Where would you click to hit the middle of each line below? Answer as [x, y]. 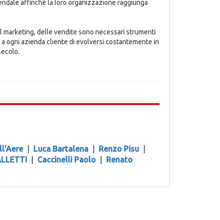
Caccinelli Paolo [66, 160]
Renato [119, 160]
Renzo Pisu [119, 149]
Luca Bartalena [61, 149]
